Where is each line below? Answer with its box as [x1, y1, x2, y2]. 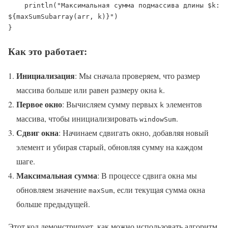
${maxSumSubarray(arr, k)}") [8, 12, 118, 20]
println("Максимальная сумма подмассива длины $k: [8, 1, 24, 9]
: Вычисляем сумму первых [62, 99, 160, 110]
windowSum [139, 116, 176, 124]
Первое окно [16, 98, 62, 110]
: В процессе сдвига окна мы [97, 170, 197, 181]
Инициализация [16, 70, 75, 82]
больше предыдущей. [16, 198, 90, 210]
